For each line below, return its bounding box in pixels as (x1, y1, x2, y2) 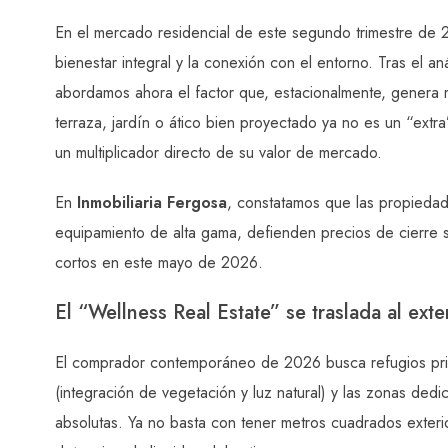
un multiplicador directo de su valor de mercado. (55, 140, 382, 164)
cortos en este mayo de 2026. (55, 250, 263, 274)
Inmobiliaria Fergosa (77, 190, 227, 214)
